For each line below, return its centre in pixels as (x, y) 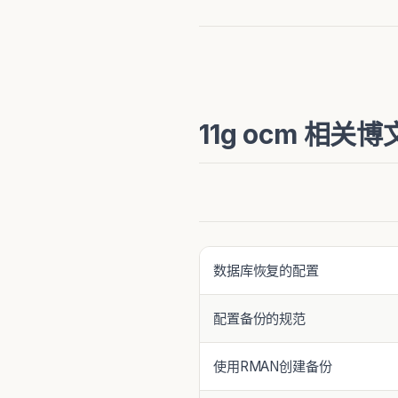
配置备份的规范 (259, 318)
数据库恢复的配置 (266, 270)
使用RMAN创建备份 (273, 366)
